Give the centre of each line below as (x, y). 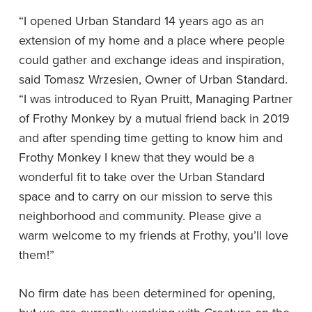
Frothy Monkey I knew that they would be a (136, 157)
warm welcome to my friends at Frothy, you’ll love (154, 235)
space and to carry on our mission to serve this (146, 196)
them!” (37, 254)
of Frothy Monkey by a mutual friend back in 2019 (154, 118)
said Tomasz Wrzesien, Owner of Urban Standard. (153, 79)
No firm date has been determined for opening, (147, 292)
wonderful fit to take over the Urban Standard (142, 176)
